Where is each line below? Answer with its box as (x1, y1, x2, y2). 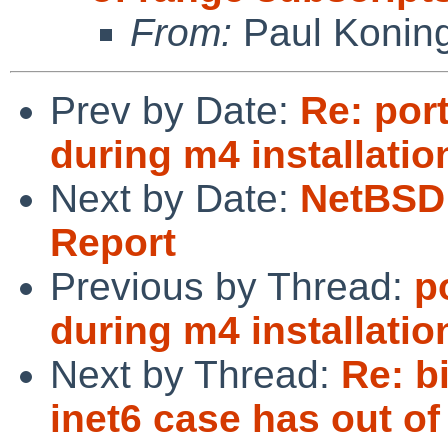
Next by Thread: (50, 352, 341, 396)
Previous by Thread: (50, 264, 414, 308)
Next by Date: (50, 176, 300, 220)
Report (50, 220, 176, 264)
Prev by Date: (50, 88, 300, 132)
